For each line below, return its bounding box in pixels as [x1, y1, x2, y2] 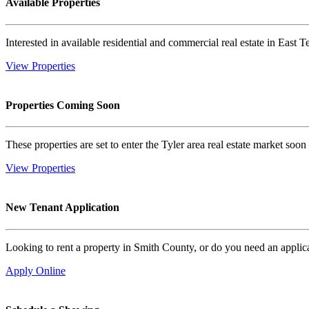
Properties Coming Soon [6, 99, 120, 111]
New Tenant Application [6, 201, 119, 214]
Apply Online [6, 264, 66, 277]
